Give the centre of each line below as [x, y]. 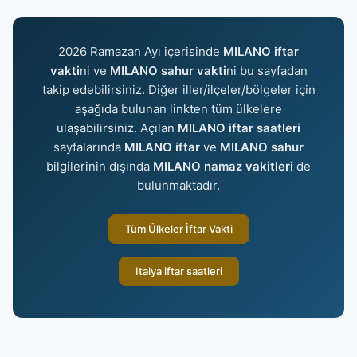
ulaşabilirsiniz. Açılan [117, 128]
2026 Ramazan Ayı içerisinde [141, 51]
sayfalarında [89, 147]
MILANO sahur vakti [168, 71]
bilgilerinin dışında [100, 166]
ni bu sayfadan [267, 71]
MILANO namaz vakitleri [223, 166]
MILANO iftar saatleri [239, 128]
